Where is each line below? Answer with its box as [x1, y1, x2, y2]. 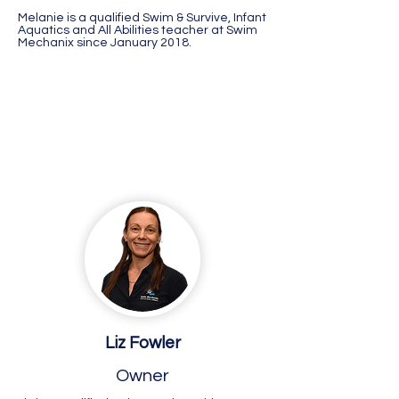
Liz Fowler [104, 334, 181, 352]
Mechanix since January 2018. [18, 37, 191, 49]
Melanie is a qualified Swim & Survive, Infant [18, 12, 266, 24]
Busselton [18, 123, 145, 152]
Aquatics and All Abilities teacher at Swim [18, 24, 257, 37]
